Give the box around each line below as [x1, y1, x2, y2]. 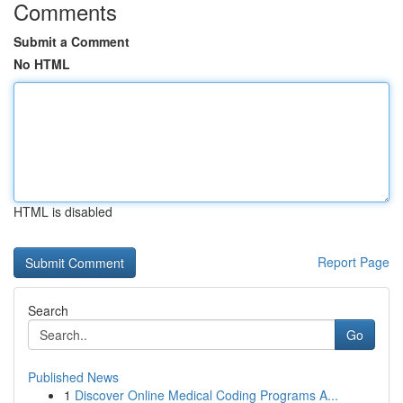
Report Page [318, 253, 390, 271]
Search [28, 301, 68, 319]
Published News [28, 368, 119, 386]
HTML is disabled [13, 202, 112, 220]
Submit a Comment [13, 32, 130, 50]
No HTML [13, 55, 70, 73]
